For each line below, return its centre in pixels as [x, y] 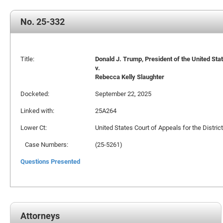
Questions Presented [50, 161]
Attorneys [40, 216]
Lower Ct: [34, 127]
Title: [27, 59]
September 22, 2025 [123, 94]
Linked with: [37, 111]
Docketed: [35, 94]
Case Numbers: [44, 144]
